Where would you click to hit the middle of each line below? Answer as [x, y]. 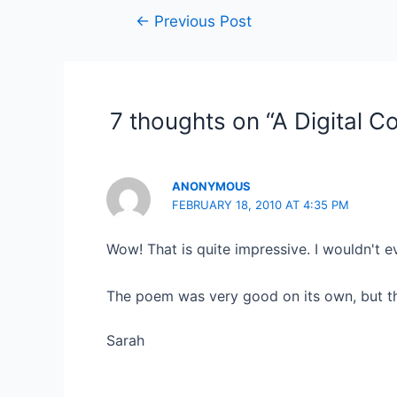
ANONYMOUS [212, 186]
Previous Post [200, 20]
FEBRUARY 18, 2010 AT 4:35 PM [261, 204]
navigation [145, 42]
